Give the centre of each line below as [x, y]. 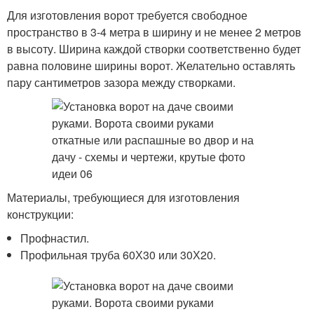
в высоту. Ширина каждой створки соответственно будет [154, 49]
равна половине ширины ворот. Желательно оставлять [151, 66]
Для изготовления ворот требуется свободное [127, 15]
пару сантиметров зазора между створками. [121, 82]
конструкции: [40, 214]
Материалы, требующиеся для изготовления [123, 197]
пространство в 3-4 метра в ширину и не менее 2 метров [154, 32]
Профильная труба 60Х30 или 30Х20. [118, 255]
